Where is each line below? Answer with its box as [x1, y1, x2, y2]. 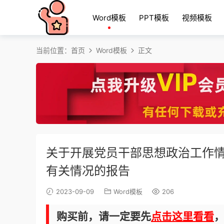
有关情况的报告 [46, 163, 130, 178]
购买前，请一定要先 [56, 210, 151, 223]
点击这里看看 [151, 210, 214, 223]
